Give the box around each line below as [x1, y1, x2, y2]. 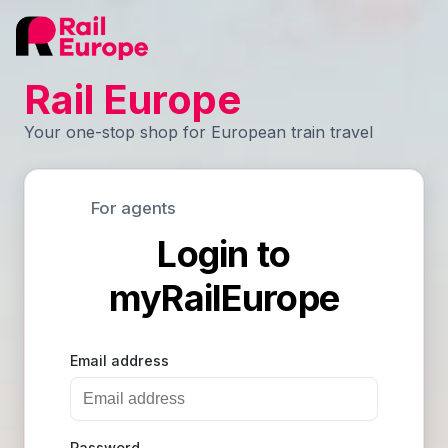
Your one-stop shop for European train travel [24, 122, 373, 142]
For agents [91, 198, 176, 218]
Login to [157, 232, 291, 276]
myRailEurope [108, 276, 340, 320]
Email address [70, 352, 170, 369]
